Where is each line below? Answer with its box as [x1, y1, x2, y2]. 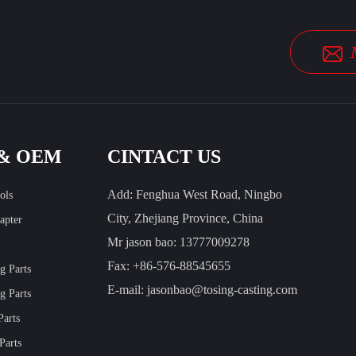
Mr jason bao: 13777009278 [107, 234, 250, 249]
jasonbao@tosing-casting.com [147, 282, 298, 296]
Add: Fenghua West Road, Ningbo [107, 187, 283, 201]
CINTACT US [107, 145, 222, 167]
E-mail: [107, 282, 148, 296]
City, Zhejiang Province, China [107, 211, 264, 225]
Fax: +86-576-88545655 [107, 258, 231, 273]
